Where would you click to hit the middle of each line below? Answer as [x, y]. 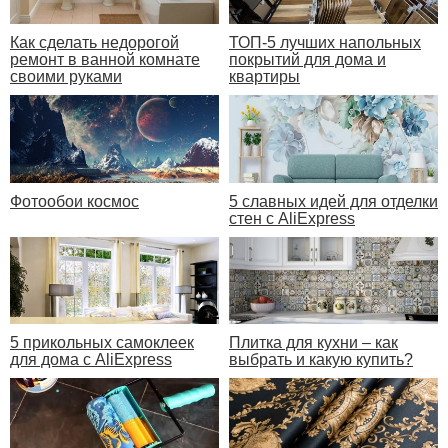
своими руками [66, 77]
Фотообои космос [74, 201]
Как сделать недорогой [94, 43]
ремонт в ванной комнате [105, 60]
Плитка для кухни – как [313, 342]
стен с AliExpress [292, 218]
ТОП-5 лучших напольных [325, 43]
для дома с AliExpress [91, 359]
